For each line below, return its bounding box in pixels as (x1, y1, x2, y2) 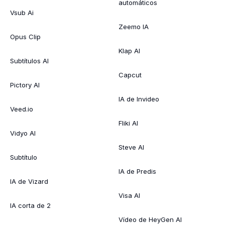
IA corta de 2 (10, 201, 51, 209)
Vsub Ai (10, 8, 34, 17)
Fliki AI (119, 119, 138, 127)
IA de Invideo (119, 94, 159, 103)
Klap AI (119, 46, 140, 55)
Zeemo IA (119, 22, 149, 31)
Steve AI (119, 143, 144, 151)
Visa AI (119, 191, 140, 199)
